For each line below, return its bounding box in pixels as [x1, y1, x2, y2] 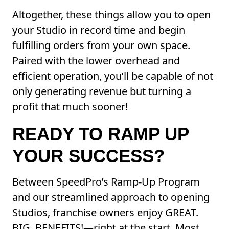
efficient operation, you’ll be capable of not [12, 69, 213, 83]
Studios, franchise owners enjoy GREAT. [12, 205, 198, 220]
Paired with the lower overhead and [12, 54, 180, 68]
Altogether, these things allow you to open [12, 8, 211, 22]
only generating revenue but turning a [12, 84, 191, 99]
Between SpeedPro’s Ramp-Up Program [12, 175, 200, 189]
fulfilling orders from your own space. [12, 38, 190, 53]
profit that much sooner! [12, 100, 128, 114]
